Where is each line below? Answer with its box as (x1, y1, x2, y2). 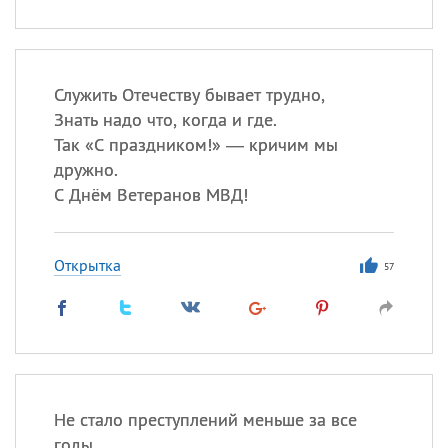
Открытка (53, 255, 121, 275)
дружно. (53, 158, 118, 181)
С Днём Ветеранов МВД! (53, 183, 248, 206)
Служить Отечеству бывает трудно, (53, 83, 325, 106)
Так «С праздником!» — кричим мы (53, 133, 338, 156)
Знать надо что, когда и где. (53, 108, 277, 131)
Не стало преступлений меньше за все (53, 408, 357, 431)
